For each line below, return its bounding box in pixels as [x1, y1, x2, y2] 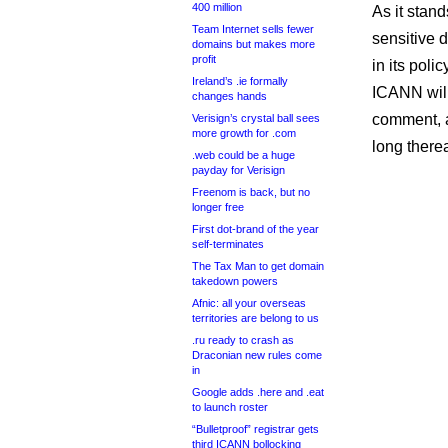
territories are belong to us [192, 312, 319, 324]
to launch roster [192, 401, 268, 413]
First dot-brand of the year [192, 223, 319, 235]
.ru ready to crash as [192, 334, 294, 346]
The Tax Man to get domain [192, 260, 324, 272]
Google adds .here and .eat [192, 386, 324, 398]
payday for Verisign [192, 164, 285, 176]
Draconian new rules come [192, 349, 322, 361]
